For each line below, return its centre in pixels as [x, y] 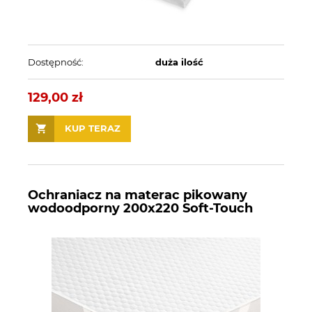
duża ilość [179, 62]
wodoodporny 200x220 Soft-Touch [140, 209]
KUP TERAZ [93, 128]
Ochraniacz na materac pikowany [138, 195]
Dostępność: [56, 62]
